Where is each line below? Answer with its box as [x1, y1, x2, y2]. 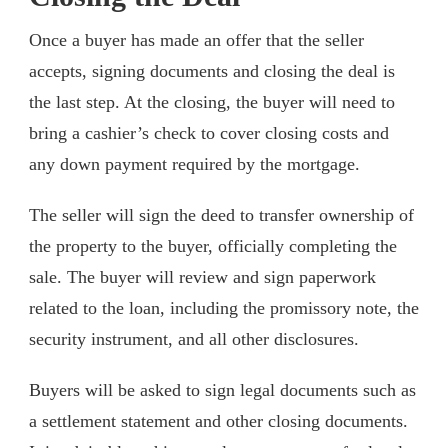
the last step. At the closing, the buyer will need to [29, 92, 395, 113]
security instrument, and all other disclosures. [29, 329, 359, 350]
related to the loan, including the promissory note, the [29, 298, 419, 319]
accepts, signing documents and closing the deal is [29, 61, 395, 82]
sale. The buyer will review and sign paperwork [29, 267, 376, 288]
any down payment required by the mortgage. [29, 154, 360, 175]
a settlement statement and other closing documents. [29, 411, 408, 432]
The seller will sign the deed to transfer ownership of [29, 205, 414, 226]
